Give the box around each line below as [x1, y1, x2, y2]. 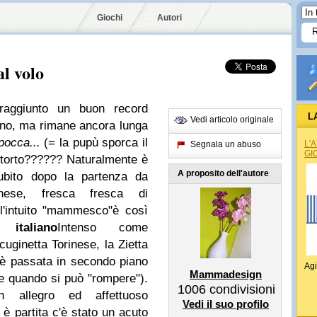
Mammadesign [190, 268, 262, 280]
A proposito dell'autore [178, 168, 269, 178]
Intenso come [57, 221, 148, 234]
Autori [157, 13, 182, 23]
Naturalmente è [66, 153, 149, 166]
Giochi [97, 13, 122, 23]
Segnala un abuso [190, 139, 261, 149]
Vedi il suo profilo [183, 298, 269, 310]
